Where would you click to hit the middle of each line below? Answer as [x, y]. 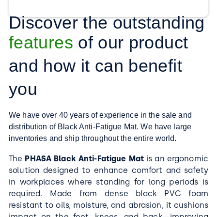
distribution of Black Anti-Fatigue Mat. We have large [100, 126]
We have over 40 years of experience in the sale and [100, 115]
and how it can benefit [95, 65]
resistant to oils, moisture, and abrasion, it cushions [108, 205]
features [41, 42]
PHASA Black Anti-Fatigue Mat [85, 158]
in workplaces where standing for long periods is [108, 182]
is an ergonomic [176, 158]
